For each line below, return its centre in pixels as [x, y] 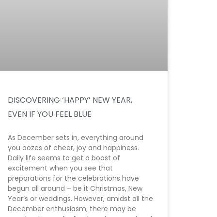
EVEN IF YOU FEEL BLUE [50, 114]
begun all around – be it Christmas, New [75, 189]
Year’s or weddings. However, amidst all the [80, 199]
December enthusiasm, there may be [72, 209]
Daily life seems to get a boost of [64, 158]
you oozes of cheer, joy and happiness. [73, 148]
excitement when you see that [60, 168]
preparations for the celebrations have [73, 178]
